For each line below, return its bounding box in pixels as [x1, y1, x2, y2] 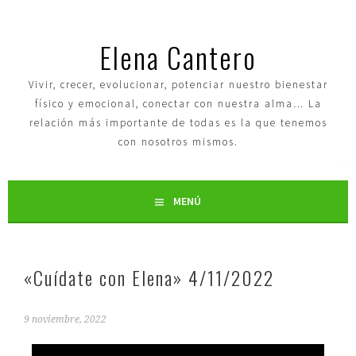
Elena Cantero [99, 36, 257, 78]
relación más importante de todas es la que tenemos [29, 116, 327, 130]
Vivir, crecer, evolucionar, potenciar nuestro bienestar [28, 78, 328, 91]
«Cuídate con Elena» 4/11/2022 [24, 263, 275, 292]
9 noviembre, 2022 [24, 314, 107, 325]
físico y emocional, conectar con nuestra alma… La [34, 97, 322, 110]
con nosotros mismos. [118, 135, 238, 149]
